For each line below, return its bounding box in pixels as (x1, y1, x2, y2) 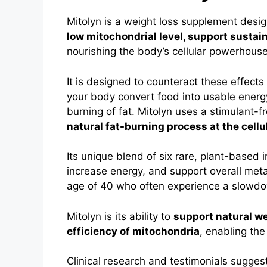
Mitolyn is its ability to (67, 210, 173, 222)
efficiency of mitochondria (67, 225, 200, 237)
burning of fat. (67, 105, 138, 117)
